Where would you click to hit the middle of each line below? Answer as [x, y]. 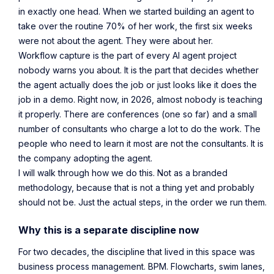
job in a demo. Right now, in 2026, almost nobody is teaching [140, 99]
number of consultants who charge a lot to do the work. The [139, 129]
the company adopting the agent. [85, 158]
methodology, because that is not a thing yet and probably [136, 187]
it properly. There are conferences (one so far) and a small [138, 114]
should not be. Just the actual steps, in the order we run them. [143, 202]
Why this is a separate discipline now [109, 230]
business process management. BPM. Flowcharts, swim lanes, [142, 266]
